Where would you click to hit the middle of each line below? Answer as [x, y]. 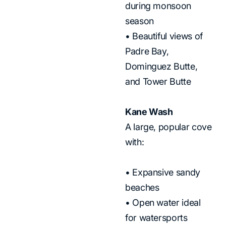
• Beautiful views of [164, 36]
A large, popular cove [168, 127]
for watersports [156, 217]
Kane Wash [149, 111]
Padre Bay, [147, 51]
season [139, 21]
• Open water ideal [163, 202]
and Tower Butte [158, 81]
